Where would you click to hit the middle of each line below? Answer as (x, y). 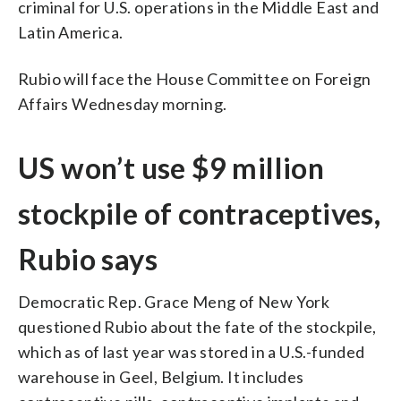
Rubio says (88, 259)
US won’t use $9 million (171, 167)
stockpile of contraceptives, (200, 213)
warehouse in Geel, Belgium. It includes (161, 376)
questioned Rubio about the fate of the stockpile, (197, 326)
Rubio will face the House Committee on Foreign (195, 78)
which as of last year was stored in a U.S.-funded (192, 351)
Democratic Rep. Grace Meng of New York (174, 301)
